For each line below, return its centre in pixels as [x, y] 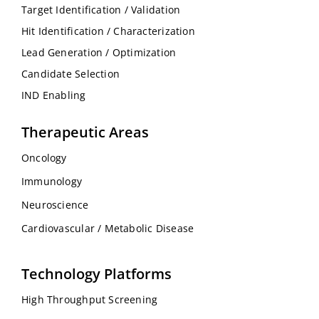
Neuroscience [55, 204]
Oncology [44, 157]
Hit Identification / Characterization [108, 31]
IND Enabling [54, 95]
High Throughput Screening [90, 299]
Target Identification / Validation [101, 9]
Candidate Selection [70, 73]
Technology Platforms [96, 273]
